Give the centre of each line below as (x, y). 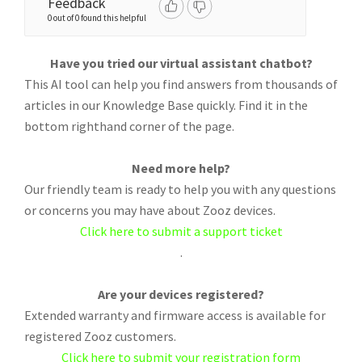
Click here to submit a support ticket (181, 231)
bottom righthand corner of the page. (129, 126)
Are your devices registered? (181, 294)
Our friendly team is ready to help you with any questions (180, 189)
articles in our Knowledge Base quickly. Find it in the (166, 105)
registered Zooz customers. (100, 336)
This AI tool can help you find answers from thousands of (181, 84)
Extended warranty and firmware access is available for (175, 315)
